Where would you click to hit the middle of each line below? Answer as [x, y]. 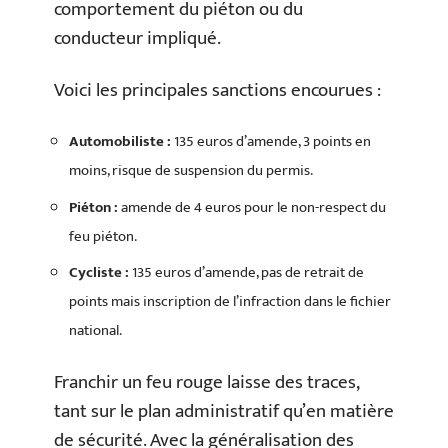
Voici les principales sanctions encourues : [217, 90]
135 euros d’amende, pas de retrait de [246, 273]
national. [95, 331]
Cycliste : [99, 273]
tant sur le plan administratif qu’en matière [224, 411]
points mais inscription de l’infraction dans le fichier [230, 302]
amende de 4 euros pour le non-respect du [252, 207]
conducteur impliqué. [137, 39]
